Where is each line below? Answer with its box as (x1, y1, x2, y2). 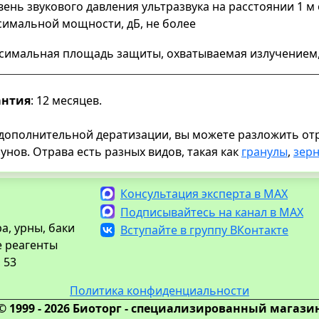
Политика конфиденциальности (70, 282, 249, 298)
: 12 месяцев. (31, 92, 102, 108)
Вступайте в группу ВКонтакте (120, 222, 288, 239)
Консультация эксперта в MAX (120, 185, 288, 202)
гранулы (241, 143, 288, 159)
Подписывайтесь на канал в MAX (120, 204, 303, 220)
